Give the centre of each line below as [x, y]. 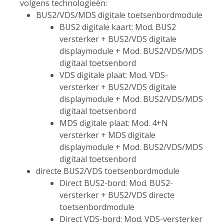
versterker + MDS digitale [107, 135]
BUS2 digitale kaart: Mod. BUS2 [118, 27]
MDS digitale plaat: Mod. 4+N [114, 123]
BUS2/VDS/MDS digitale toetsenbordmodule [119, 15]
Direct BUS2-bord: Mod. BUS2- [116, 183]
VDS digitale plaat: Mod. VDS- [114, 75]
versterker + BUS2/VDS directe [117, 195]
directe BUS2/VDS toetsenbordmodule [108, 171]
